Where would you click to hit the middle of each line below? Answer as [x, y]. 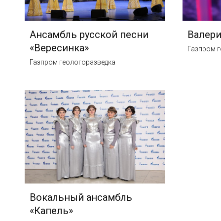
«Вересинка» [59, 48]
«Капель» [51, 210]
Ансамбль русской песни [89, 35]
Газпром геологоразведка [73, 62]
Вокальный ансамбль [81, 197]
